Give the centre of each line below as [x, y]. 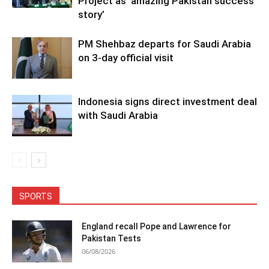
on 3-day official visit [126, 58]
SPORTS [36, 197]
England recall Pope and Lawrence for [156, 227]
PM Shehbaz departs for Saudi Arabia [165, 44]
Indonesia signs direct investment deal [168, 102]
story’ [91, 15]
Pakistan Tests [111, 239]
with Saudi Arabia [118, 116]
